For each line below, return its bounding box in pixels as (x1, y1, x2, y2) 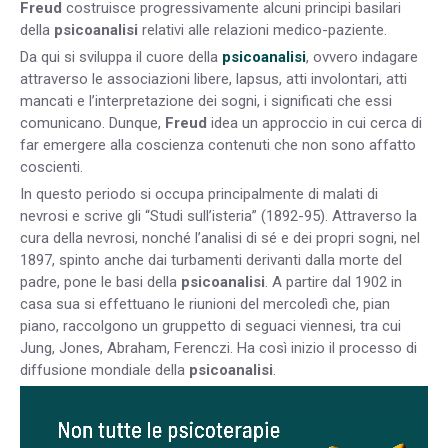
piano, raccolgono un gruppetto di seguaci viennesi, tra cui (20, 316, 401, 335)
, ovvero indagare (306, 47, 418, 66)
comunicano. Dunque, (20, 113, 165, 132)
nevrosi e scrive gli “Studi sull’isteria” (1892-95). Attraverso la (20, 206, 417, 225)
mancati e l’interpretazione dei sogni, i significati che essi (20, 91, 392, 110)
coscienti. (20, 157, 83, 176)
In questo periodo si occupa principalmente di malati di (20, 184, 378, 203)
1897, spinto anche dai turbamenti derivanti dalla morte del (20, 250, 402, 269)
